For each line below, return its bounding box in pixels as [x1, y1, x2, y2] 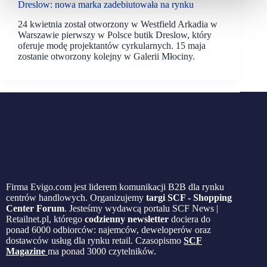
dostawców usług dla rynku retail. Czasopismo [6, 235, 184, 246]
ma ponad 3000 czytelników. [48, 246, 156, 256]
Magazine [6, 246, 45, 256]
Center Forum [6, 203, 64, 213]
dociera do [171, 213, 210, 224]
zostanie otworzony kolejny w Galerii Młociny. [18, 51, 195, 61]
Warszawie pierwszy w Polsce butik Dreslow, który [18, 29, 212, 40]
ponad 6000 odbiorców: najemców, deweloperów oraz [6, 224, 211, 235]
